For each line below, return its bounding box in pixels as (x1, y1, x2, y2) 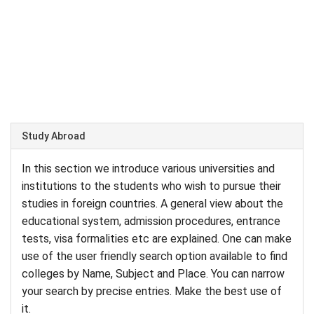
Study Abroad (22, 130, 86, 142)
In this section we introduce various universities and (22, 162, 275, 175)
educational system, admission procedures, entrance (22, 214, 280, 228)
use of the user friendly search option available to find (22, 250, 287, 263)
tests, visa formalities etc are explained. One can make (22, 232, 292, 245)
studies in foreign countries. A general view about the (22, 197, 283, 210)
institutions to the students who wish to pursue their (22, 179, 281, 193)
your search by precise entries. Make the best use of (22, 285, 282, 298)
